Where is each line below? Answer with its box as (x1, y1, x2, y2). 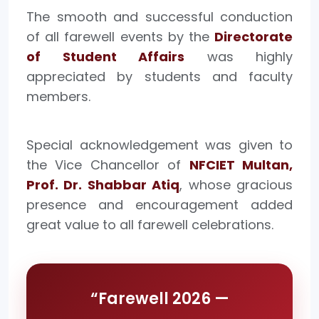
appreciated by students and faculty (26, 67, 293, 85)
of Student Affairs (26, 47, 184, 66)
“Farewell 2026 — (90, 287, 229, 310)
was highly (184, 47, 293, 66)
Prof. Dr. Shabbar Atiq (26, 175, 180, 194)
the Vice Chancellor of (26, 155, 189, 174)
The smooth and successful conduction (26, 7, 293, 26)
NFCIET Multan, (189, 155, 293, 174)
